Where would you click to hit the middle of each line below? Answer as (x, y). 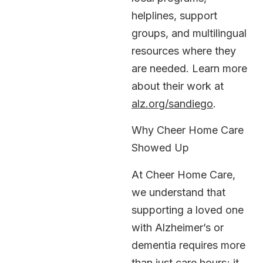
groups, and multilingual (189, 33)
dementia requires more (188, 245)
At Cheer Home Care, (183, 174)
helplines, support (174, 16)
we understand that (178, 192)
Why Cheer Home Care (188, 130)
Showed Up (160, 147)
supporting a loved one (188, 210)
